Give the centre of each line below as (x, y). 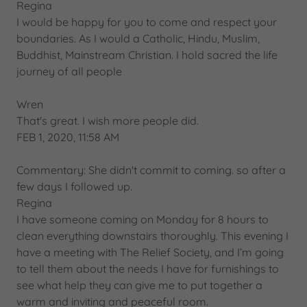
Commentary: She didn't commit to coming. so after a (151, 170)
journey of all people (69, 71)
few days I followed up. (74, 186)
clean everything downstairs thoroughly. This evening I (152, 236)
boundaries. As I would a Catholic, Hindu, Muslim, (138, 38)
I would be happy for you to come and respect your (147, 22)
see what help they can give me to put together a (139, 285)
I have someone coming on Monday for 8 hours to (143, 219)
